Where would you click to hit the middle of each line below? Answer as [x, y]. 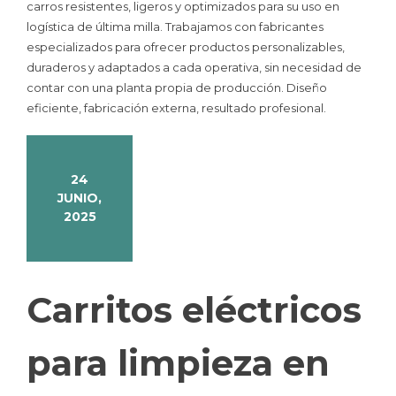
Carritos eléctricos [194, 310]
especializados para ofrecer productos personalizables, [186, 46]
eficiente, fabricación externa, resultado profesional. [176, 107]
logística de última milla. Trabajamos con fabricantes [175, 26]
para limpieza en [178, 363]
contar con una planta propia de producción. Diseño [177, 87]
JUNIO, [80, 198]
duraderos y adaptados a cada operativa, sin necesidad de [194, 67]
